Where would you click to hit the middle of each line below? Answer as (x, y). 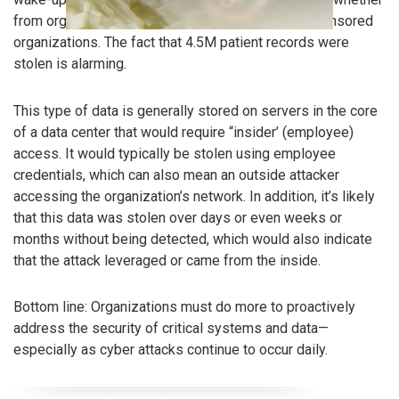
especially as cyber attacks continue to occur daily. (171, 350)
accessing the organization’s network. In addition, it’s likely (194, 196)
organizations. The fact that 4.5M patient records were (181, 42)
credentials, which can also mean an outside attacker (176, 175)
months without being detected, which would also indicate (193, 239)
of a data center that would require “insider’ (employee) (183, 132)
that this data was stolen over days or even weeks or (178, 217)
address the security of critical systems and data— (171, 329)
